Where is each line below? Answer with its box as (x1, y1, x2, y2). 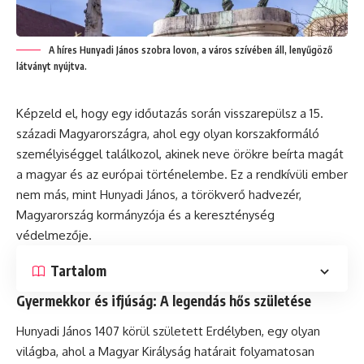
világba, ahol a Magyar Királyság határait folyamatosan (16, 344, 314, 359)
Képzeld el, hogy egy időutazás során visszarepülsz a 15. (16, 105, 323, 121)
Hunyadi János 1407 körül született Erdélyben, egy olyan (16, 323, 320, 339)
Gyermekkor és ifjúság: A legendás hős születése (16, 291, 311, 310)
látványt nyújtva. (16, 59, 87, 72)
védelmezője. (16, 227, 92, 243)
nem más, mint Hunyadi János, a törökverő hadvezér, (16, 186, 301, 202)
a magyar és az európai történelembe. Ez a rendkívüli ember (16, 166, 348, 182)
